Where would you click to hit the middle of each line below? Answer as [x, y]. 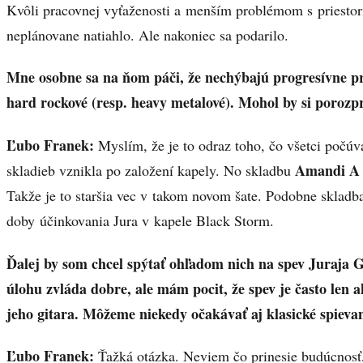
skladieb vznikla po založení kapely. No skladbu [151, 170]
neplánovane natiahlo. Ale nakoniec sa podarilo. [147, 34]
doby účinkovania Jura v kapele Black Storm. [140, 220]
